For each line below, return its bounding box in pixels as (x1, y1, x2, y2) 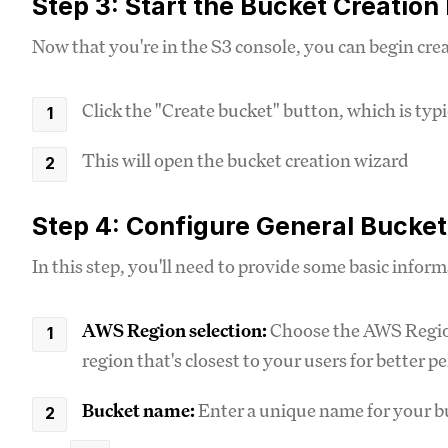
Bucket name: (82, 397, 195, 422)
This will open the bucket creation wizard (82, 147, 409, 172)
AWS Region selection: (82, 317, 267, 342)
